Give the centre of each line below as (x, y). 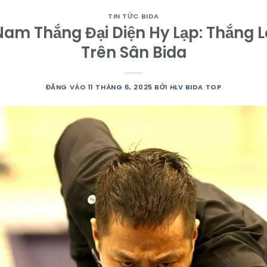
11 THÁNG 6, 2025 (120, 87)
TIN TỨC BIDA (133, 16)
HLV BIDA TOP (195, 87)
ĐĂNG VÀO (67, 87)
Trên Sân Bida (133, 52)
